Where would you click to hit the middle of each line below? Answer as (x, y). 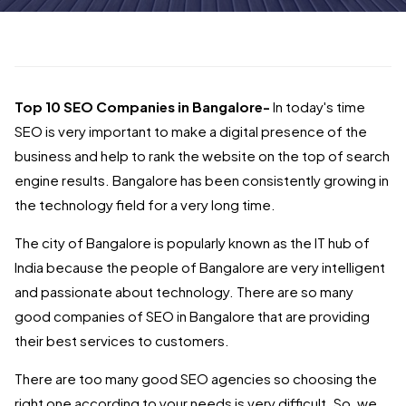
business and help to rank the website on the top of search (202, 155)
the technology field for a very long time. (145, 204)
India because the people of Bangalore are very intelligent (200, 266)
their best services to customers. (122, 340)
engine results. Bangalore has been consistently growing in (202, 179)
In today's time (319, 106)
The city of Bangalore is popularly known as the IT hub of (192, 242)
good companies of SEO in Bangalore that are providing (192, 315)
